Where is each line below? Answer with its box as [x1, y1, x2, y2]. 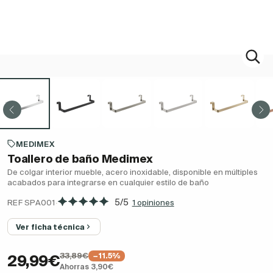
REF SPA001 [7, 197, 55, 207]
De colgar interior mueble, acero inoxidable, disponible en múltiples [7, 168, 258, 177]
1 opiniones [132, 197, 174, 207]
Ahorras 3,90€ [60, 263, 113, 271]
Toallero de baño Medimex [7, 152, 154, 166]
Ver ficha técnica [16, 222, 85, 232]
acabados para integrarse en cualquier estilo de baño [7, 178, 209, 188]
